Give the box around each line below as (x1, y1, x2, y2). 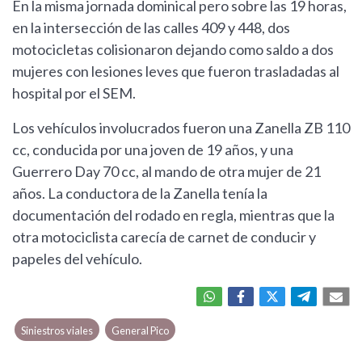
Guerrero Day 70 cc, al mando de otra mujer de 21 (12, 162, 321, 181)
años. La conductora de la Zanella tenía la (12, 184, 267, 203)
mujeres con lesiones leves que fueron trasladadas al (12, 62, 339, 81)
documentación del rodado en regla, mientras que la (12, 206, 335, 225)
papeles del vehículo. (12, 250, 142, 268)
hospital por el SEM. (12, 84, 136, 103)
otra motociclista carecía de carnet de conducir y (12, 228, 316, 246)
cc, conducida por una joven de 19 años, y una (12, 141, 293, 159)
